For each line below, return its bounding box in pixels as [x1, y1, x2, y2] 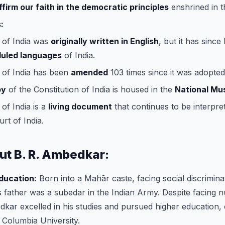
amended [71, 67, 108, 77]
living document [48, 101, 112, 111]
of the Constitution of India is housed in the [6, 84, 175, 94]
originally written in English [51, 36, 159, 46]
